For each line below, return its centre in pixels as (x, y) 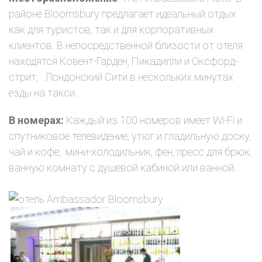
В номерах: (37, 120)
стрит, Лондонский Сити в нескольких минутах (121, 77)
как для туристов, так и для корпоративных (111, 30)
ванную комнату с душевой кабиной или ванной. (123, 168)
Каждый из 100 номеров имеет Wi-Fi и (154, 120)
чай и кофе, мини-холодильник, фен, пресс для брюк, (130, 152)
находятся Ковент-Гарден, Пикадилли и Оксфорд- (123, 61)
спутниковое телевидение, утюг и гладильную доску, (130, 136)
